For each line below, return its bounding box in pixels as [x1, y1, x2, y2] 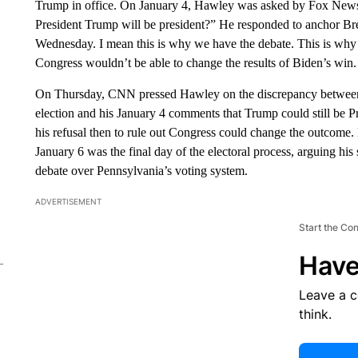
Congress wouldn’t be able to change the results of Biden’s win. [34, 56, 356, 70]
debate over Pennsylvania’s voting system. [34, 164, 248, 177]
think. [298, 306, 332, 322]
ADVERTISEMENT [34, 197, 101, 206]
